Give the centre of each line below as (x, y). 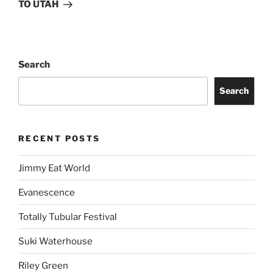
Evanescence (47, 192)
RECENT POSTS (59, 138)
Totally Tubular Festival (68, 217)
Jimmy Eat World (54, 168)
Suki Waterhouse (55, 241)
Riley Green (43, 265)
